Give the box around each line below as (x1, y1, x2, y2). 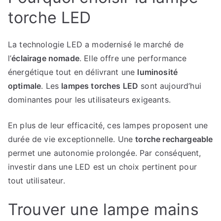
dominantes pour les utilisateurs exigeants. (8, 95, 171, 105)
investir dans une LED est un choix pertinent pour (8, 162, 197, 172)
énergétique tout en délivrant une (8, 67, 138, 77)
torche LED (8, 8, 91, 27)
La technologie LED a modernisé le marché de (8, 39, 184, 49)
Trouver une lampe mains (8, 200, 199, 219)
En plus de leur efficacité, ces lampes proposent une (8, 120, 208, 130)
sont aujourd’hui (138, 81, 201, 91)
